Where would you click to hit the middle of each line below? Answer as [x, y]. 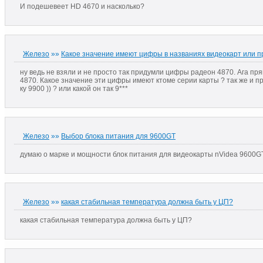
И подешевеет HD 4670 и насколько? [82, 6]
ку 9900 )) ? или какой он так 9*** [74, 88]
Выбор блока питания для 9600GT [118, 136]
